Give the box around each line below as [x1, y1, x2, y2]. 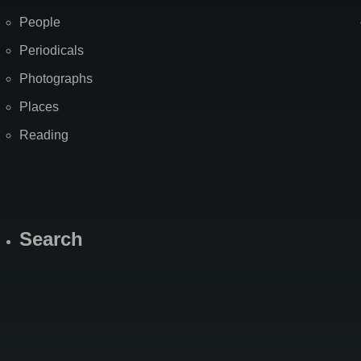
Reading [19, 128, 68, 143]
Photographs [19, 72, 93, 86]
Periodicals [19, 44, 84, 58]
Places [19, 100, 59, 114]
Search [19, 228, 83, 251]
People [19, 15, 60, 30]
